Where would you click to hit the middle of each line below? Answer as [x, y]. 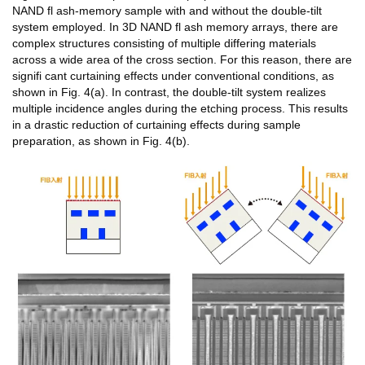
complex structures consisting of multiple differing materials [164, 44]
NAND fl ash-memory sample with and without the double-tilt [167, 11]
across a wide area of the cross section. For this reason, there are [182, 60]
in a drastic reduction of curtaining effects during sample [156, 125]
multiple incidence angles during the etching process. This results [180, 109]
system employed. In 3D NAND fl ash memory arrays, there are [175, 27]
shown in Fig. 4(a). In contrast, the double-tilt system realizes [169, 92]
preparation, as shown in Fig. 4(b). [101, 141]
